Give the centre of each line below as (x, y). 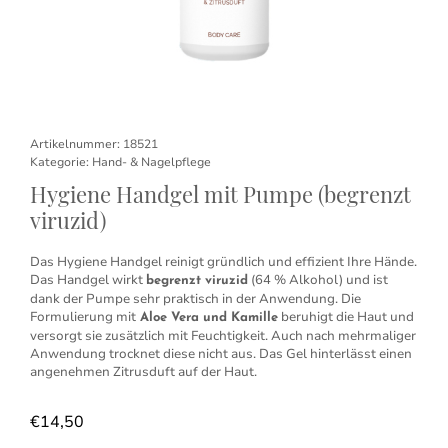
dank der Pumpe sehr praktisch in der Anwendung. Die (195, 299)
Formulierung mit (83, 317)
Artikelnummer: (76, 144)
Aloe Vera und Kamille (207, 317)
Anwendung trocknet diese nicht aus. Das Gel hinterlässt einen (221, 354)
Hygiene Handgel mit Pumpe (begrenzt (220, 194)
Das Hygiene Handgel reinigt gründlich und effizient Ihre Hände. (223, 262)
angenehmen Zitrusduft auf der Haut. (143, 372)
